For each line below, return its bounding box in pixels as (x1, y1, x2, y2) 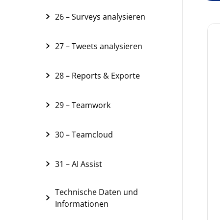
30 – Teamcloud (55, 129, 113, 140)
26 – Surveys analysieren (55, 11, 145, 22)
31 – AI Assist (55, 159, 102, 169)
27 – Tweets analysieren (55, 41, 142, 52)
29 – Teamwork (55, 100, 110, 110)
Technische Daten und (55, 187, 138, 197)
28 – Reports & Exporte (55, 70, 140, 81)
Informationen (55, 198, 109, 209)
